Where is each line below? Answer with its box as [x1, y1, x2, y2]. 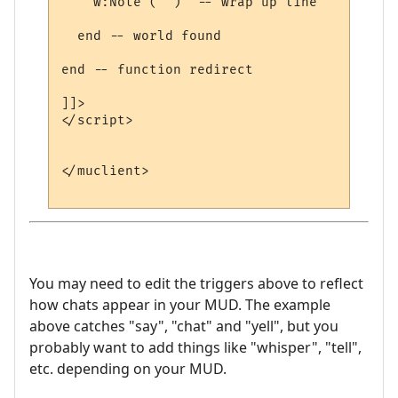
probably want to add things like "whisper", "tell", [29, 338, 362, 358]
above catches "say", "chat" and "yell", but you [29, 316, 338, 337]
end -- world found [61, 28, 222, 44]
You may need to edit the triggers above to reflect [29, 274, 363, 294]
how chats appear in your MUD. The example [29, 295, 330, 315]
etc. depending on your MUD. [29, 359, 227, 379]
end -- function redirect [61, 61, 262, 77]
